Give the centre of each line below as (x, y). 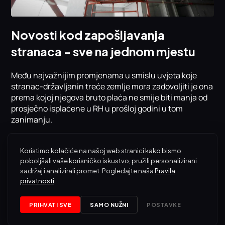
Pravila (165, 171)
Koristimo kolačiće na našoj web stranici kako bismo (101, 151)
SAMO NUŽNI (109, 205)
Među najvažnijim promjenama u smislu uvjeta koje (104, 75)
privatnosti (37, 181)
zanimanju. (32, 119)
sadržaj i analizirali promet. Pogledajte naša (87, 171)
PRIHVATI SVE (50, 205)
